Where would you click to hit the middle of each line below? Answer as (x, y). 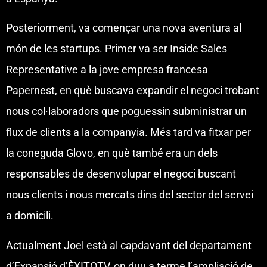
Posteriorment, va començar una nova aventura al (124, 28)
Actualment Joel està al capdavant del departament (129, 245)
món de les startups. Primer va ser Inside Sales (117, 49)
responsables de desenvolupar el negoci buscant (121, 174)
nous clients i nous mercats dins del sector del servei (130, 195)
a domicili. (30, 216)
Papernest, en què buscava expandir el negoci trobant (133, 91)
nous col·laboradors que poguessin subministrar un (126, 111)
